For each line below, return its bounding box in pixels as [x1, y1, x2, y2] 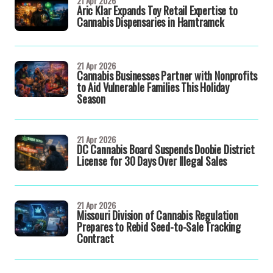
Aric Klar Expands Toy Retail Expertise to [77, 2, 238, 18]
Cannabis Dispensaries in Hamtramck [77, 13, 224, 30]
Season [77, 91, 105, 107]
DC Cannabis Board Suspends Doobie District [77, 141, 255, 158]
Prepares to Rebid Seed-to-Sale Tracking [77, 218, 241, 235]
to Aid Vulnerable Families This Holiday [77, 79, 229, 96]
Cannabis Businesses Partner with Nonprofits [77, 68, 258, 84]
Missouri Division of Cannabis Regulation [77, 207, 238, 223]
